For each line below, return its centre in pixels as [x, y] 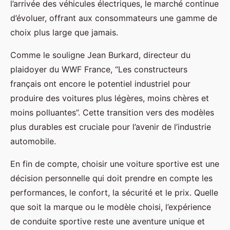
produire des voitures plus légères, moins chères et [110, 98]
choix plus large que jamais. [64, 33]
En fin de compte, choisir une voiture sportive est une [115, 164]
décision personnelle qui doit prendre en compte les [111, 178]
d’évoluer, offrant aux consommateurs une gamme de [114, 18]
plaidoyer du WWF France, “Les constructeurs [99, 70]
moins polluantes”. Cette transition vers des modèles [112, 113]
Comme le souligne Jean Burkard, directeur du [100, 55]
